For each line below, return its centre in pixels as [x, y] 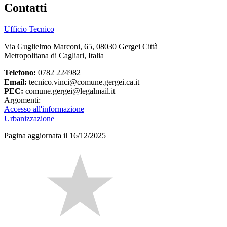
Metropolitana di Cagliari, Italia [54, 56]
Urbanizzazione [29, 119]
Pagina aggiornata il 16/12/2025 [55, 136]
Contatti [26, 8]
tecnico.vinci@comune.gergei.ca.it [83, 82]
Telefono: [20, 73]
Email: [15, 82]
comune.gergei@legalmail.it [69, 91]
